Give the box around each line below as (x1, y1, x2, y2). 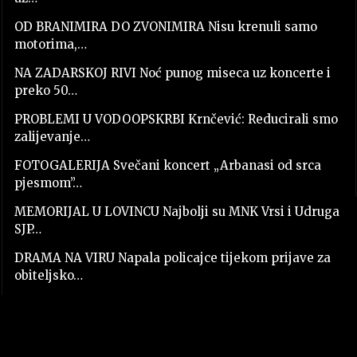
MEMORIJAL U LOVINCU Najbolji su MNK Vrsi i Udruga (14, 203, 339, 219)
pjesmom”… (14, 175, 82, 190)
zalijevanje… (14, 128, 90, 144)
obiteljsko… (14, 267, 83, 283)
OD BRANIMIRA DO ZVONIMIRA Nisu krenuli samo (14, 18, 317, 34)
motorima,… (14, 36, 87, 52)
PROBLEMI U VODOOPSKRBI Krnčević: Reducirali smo (14, 111, 338, 127)
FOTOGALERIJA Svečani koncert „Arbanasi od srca (14, 157, 321, 173)
